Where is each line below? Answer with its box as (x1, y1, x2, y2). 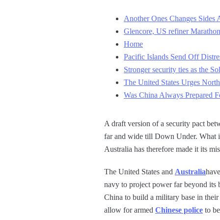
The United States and (104, 167, 175, 176)
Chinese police (155, 205, 203, 214)
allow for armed (104, 205, 155, 214)
